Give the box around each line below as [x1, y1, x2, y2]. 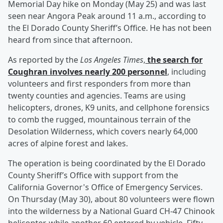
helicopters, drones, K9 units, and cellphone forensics [8, 102, 210, 113]
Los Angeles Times [80, 54, 143, 66]
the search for [145, 54, 203, 66]
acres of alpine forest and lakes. [8, 138, 128, 149]
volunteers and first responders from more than [8, 78, 191, 90]
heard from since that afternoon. [8, 34, 132, 46]
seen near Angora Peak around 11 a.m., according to [8, 10, 206, 22]
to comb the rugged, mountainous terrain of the [8, 114, 191, 125]
